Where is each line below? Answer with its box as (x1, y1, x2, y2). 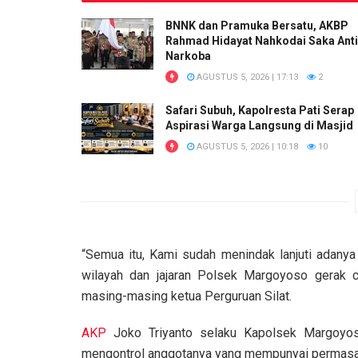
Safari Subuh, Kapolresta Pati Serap (165, 103, 354, 117)
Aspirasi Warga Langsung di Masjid (165, 118, 353, 132)
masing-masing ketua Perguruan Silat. (82, 288, 292, 304)
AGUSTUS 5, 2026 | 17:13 (194, 71, 298, 82)
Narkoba (165, 49, 211, 62)
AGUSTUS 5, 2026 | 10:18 (194, 141, 298, 152)
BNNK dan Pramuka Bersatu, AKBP (165, 18, 348, 32)
